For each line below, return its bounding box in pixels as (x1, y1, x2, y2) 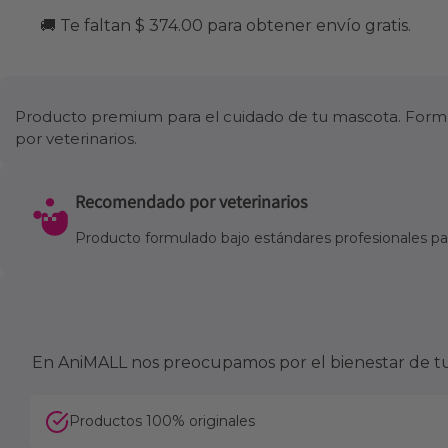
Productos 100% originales (69, 412, 255, 431)
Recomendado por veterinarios (75, 189, 307, 213)
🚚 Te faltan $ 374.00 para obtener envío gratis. (40, 15, 411, 35)
